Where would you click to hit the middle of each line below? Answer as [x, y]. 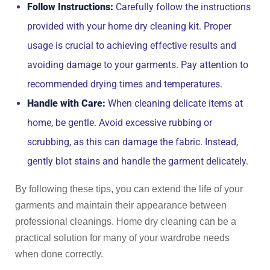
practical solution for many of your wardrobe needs [122, 238]
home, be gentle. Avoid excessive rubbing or [120, 123]
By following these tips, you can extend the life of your [129, 189]
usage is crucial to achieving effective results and [132, 46]
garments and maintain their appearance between [121, 205]
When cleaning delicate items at [174, 103]
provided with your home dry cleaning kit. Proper [129, 26]
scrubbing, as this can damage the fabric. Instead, [133, 142]
